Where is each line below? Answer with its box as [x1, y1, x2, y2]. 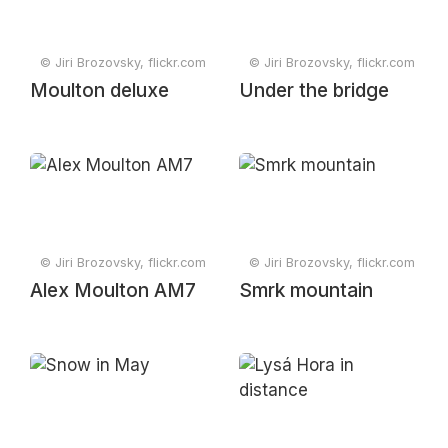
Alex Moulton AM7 [30, 279, 196, 302]
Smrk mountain [239, 279, 373, 302]
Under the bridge [239, 79, 389, 102]
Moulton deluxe [30, 79, 169, 102]
